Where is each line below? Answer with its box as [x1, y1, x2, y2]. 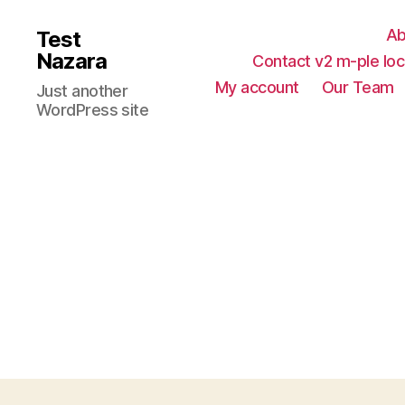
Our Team [321, 78, 394, 97]
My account [214, 78, 299, 97]
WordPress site [36, 100, 149, 119]
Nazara [36, 48, 108, 74]
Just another [36, 81, 128, 100]
